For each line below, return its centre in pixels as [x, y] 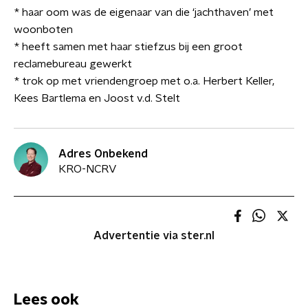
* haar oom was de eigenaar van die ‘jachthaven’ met [144, 12]
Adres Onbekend [103, 154]
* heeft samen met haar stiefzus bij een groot [128, 47]
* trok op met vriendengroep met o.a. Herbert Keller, [144, 81]
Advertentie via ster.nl [154, 236]
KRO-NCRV [87, 169]
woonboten [43, 30]
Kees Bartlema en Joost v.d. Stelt [97, 98]
